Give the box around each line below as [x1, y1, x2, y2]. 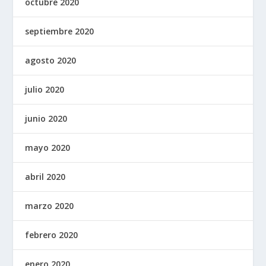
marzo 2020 [25, 200, 74, 212]
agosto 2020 [25, 55, 77, 66]
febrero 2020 [25, 229, 78, 241]
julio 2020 [25, 84, 65, 96]
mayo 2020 [25, 142, 71, 154]
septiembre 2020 [25, 26, 94, 37]
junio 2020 [25, 113, 68, 125]
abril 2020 [25, 171, 66, 183]
